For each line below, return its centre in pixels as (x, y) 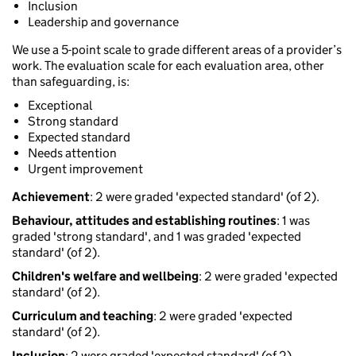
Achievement (51, 197)
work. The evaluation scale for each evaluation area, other (168, 66)
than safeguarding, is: (71, 82)
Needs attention (72, 153)
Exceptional (60, 106)
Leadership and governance (103, 22)
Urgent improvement (85, 169)
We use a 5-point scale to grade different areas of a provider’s (177, 50)
